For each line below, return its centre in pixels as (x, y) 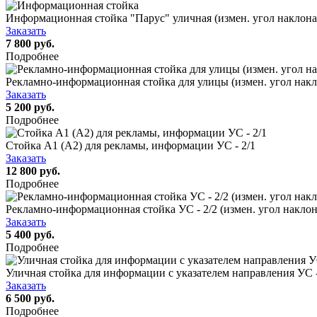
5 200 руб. (30, 107)
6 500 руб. (30, 298)
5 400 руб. (30, 234)
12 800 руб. (33, 171)
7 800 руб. (30, 43)
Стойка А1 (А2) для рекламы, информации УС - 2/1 (131, 145)
